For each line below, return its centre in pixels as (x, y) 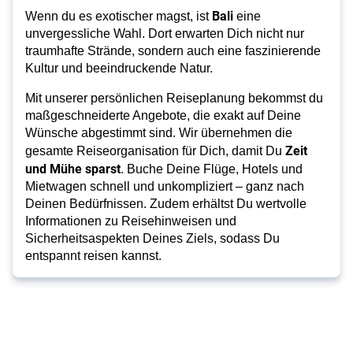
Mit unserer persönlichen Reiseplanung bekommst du (174, 98)
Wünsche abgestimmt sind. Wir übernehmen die (159, 133)
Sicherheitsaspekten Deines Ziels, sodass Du (152, 239)
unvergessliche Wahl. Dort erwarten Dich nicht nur (165, 34)
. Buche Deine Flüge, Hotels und (212, 169)
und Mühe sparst (73, 169)
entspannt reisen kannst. (95, 256)
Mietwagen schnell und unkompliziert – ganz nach (165, 187)
